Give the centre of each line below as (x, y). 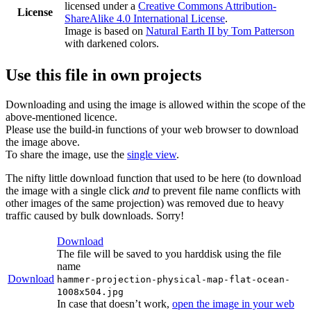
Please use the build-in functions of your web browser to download (152, 129)
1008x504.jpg (90, 292)
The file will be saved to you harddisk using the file (169, 253)
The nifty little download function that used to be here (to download (153, 178)
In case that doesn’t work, (115, 303)
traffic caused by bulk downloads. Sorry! (95, 215)
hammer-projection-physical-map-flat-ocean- (174, 279)
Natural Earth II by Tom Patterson (220, 31)
